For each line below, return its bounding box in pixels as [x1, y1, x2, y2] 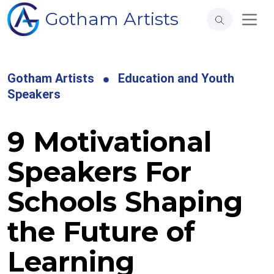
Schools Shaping [7, 185, 243, 218]
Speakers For [7, 155, 191, 188]
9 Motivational [7, 125, 212, 158]
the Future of [7, 215, 195, 248]
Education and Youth [118, 71, 234, 86]
